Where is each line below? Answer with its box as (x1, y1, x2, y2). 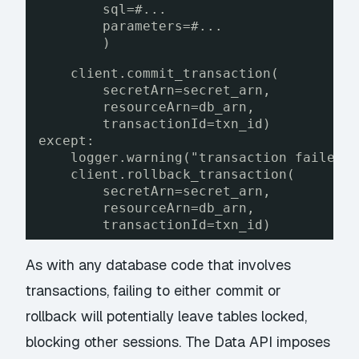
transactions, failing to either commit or (26, 280, 282, 300)
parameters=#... (103, 18, 224, 34)
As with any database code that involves (26, 255, 292, 274)
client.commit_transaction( (71, 65, 280, 81)
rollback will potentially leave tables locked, (26, 306, 308, 325)
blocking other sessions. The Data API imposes (26, 332, 331, 351)
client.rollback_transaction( (71, 166, 296, 182)
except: (38, 132, 95, 148)
